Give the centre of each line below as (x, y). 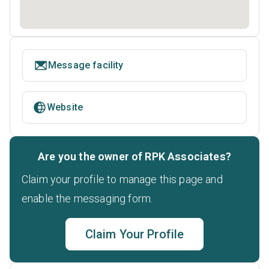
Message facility (86, 65)
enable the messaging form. (87, 199)
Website (65, 107)
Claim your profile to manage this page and (122, 180)
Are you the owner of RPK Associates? (134, 157)
